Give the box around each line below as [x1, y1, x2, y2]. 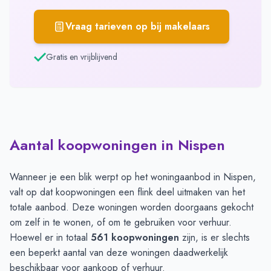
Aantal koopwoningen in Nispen [10, 134, 225, 156]
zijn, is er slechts [179, 230, 250, 245]
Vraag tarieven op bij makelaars [65, 19, 210, 34]
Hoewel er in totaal [10, 230, 91, 245]
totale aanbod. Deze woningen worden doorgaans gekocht [10, 200, 253, 215]
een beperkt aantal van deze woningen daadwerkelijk [10, 246, 228, 260]
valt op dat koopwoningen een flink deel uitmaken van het [10, 185, 245, 200]
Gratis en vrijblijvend [46, 51, 117, 64]
